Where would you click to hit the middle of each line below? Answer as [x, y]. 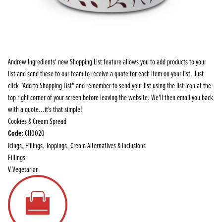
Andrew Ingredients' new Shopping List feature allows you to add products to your [107, 61]
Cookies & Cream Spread [37, 121]
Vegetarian [26, 169]
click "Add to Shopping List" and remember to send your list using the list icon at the [110, 85]
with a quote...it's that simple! [45, 109]
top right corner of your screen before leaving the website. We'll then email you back [111, 97]
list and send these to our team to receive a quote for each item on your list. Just [106, 73]
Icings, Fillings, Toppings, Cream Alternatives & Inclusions [77, 145]
